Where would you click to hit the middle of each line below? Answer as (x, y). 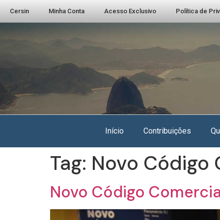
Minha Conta (67, 11)
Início (114, 131)
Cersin (19, 11)
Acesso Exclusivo (130, 11)
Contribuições (167, 131)
